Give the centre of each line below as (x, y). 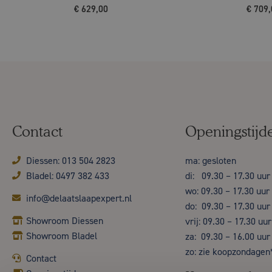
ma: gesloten (211, 160)
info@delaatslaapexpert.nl (79, 198)
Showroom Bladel (61, 236)
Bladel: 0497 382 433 (67, 175)
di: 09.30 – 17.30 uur (228, 175)
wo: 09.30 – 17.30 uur (227, 191)
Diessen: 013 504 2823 (70, 160)
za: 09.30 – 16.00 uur (228, 236)
